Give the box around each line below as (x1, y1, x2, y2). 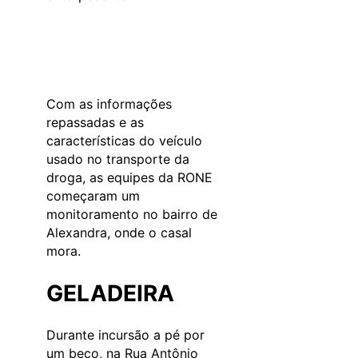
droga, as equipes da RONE (46, 169, 213, 185)
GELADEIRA (46, 279, 174, 307)
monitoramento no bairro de (46, 205, 217, 222)
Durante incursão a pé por (46, 327, 205, 344)
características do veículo (46, 132, 202, 149)
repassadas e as (46, 113, 144, 130)
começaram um (46, 187, 140, 204)
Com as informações (46, 95, 172, 112)
